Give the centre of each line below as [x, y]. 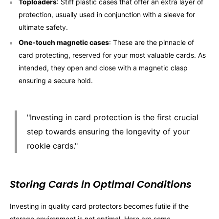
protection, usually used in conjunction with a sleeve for [107, 15]
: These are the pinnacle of [152, 43]
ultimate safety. [43, 27]
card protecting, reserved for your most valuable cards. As [112, 55]
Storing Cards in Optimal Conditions [101, 185]
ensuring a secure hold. [56, 81]
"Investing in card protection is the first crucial [113, 118]
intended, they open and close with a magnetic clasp [103, 68]
